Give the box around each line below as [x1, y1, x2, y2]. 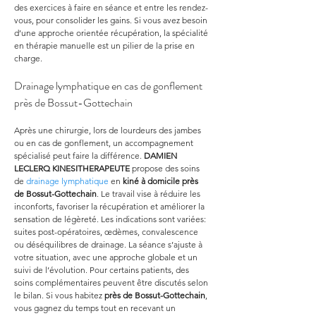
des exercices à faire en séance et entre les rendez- [14, 2, 208, 13]
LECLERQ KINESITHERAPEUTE [14, 163, 130, 174]
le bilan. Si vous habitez [14, 290, 104, 300]
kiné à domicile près [123, 176, 200, 186]
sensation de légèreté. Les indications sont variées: [14, 214, 208, 224]
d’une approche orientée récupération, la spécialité [14, 28, 210, 38]
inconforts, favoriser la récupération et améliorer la [14, 201, 207, 212]
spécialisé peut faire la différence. [14, 150, 144, 161]
